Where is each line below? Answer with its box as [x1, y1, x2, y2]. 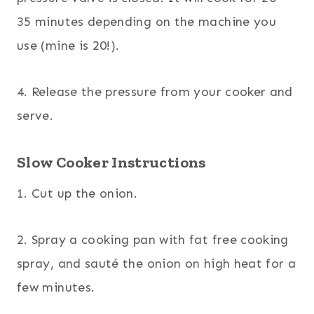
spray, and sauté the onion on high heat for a [17, 255, 296, 271]
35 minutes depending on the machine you [17, 13, 277, 29]
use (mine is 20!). [17, 37, 120, 53]
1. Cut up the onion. [17, 185, 138, 201]
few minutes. [17, 279, 95, 295]
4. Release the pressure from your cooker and [17, 83, 293, 100]
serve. [17, 107, 54, 123]
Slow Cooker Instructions [17, 152, 206, 172]
